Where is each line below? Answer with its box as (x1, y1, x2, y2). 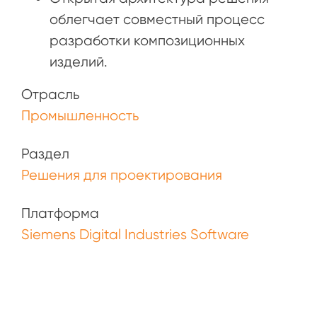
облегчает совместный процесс (50, 11, 265, 28)
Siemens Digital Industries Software (21, 226, 249, 243)
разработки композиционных (50, 32, 245, 49)
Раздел (21, 145, 69, 162)
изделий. (50, 53, 108, 70)
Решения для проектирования (21, 166, 222, 183)
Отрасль (21, 86, 79, 103)
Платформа (21, 204, 99, 221)
